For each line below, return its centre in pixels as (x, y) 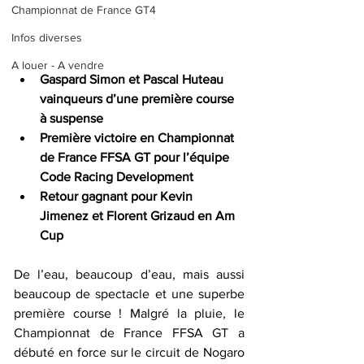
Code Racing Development (117, 177)
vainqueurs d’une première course (139, 99)
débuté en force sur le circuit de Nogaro (129, 353)
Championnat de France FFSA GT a (129, 333)
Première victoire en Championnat (139, 138)
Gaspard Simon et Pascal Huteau (133, 80)
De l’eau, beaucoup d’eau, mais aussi (129, 275)
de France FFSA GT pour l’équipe (136, 158)
